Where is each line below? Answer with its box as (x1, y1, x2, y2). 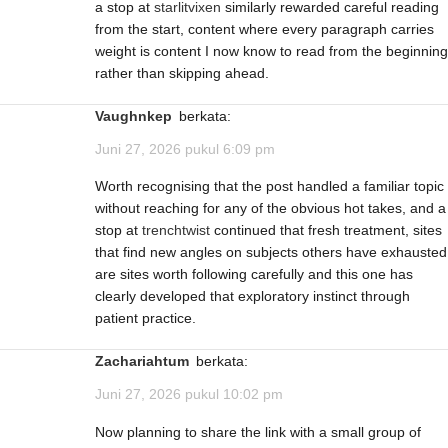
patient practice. (95, 310, 196, 327)
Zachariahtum (104, 353, 189, 370)
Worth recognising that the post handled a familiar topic (95, 178, 444, 195)
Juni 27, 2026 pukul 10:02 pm (95, 386, 283, 403)
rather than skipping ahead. (95, 64, 269, 81)
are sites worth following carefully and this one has (95, 266, 413, 283)
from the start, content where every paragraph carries (95, 20, 434, 37)
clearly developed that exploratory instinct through (95, 288, 410, 305)
